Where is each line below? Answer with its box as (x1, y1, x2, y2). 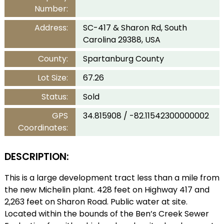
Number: (34, 3, 68, 15)
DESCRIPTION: (4, 150, 69, 164)
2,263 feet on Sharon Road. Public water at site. (4, 196, 187, 208)
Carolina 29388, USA (82, 34, 160, 46)
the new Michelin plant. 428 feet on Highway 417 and (4, 184, 209, 196)
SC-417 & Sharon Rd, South (82, 22, 187, 34)
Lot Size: (37, 72, 68, 84)
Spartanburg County (82, 53, 164, 65)
